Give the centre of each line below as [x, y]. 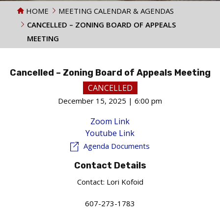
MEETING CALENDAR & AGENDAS [116, 11]
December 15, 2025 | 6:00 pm [110, 101]
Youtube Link [110, 133]
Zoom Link [110, 121]
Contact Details [110, 165]
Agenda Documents [116, 146]
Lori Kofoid [125, 182]
